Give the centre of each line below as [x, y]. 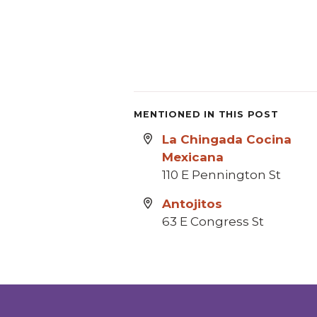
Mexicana [193, 157]
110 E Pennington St [222, 175]
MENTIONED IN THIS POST [206, 114]
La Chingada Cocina [227, 139]
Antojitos [192, 204]
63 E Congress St [213, 221]
